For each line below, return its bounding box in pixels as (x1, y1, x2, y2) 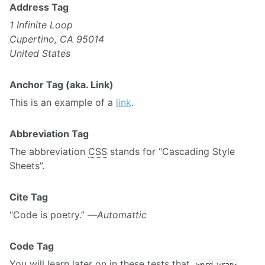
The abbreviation (9, 145, 88, 157)
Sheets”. (9, 159, 44, 172)
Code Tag (9, 240, 54, 252)
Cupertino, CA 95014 (9, 33, 104, 45)
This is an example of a (9, 96, 116, 108)
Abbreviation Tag (9, 127, 89, 140)
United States (9, 47, 70, 59)
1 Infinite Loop (9, 18, 73, 31)
